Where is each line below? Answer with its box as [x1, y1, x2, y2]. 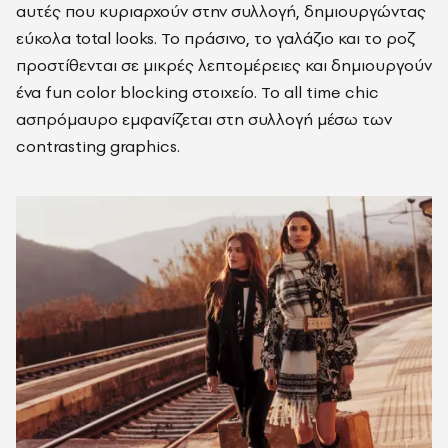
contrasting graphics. [16, 135, 180, 158]
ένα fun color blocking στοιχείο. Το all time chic [16, 81, 379, 104]
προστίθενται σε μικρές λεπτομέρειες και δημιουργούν [16, 54, 432, 77]
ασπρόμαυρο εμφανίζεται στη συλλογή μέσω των [16, 108, 392, 131]
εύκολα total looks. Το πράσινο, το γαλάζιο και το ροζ [16, 27, 414, 50]
